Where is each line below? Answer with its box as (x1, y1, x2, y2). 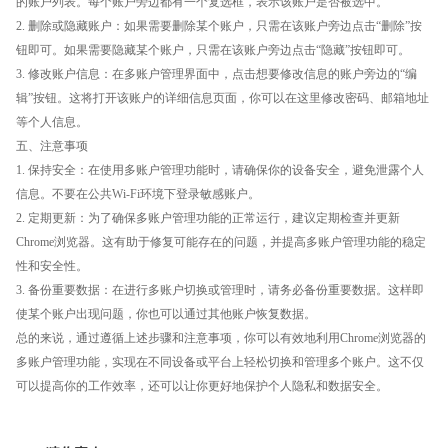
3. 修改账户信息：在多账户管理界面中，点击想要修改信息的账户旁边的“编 (16, 67, 417, 82)
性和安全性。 (16, 259, 88, 274)
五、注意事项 (16, 139, 88, 154)
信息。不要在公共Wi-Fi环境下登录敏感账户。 (16, 187, 260, 202)
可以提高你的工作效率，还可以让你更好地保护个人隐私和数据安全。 (16, 379, 388, 394)
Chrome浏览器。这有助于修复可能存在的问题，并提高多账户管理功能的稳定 (16, 235, 426, 250)
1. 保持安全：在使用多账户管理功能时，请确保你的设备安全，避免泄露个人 (16, 163, 424, 178)
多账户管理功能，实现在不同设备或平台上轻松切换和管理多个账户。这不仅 (16, 355, 424, 370)
